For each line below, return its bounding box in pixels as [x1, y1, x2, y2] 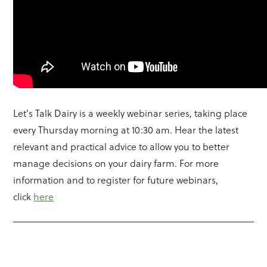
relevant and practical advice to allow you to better [13, 140, 230, 154]
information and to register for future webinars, [13, 173, 219, 187]
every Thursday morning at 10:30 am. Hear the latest [13, 123, 239, 137]
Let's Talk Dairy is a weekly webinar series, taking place [13, 107, 248, 120]
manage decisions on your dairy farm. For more [13, 157, 219, 170]
